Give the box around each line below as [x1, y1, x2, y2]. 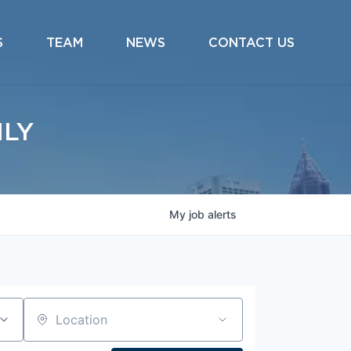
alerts [208, 208, 237, 221]
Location [22, 318, 74, 335]
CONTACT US [208, 36, 295, 49]
